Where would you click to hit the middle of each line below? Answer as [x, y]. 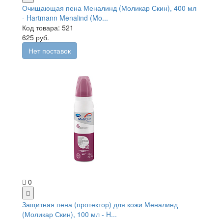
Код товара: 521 [48, 27]
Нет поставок [50, 50]
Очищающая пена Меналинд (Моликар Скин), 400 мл [109, 8]
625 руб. [36, 37]
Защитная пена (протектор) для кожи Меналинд [100, 204]
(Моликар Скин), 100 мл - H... [69, 214]
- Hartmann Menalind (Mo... [65, 17]
